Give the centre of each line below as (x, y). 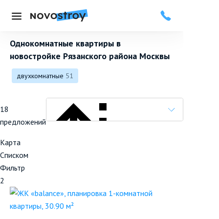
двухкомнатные (40, 76)
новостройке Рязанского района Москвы (90, 56)
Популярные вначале (159, 174)
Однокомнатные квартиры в (65, 44)
